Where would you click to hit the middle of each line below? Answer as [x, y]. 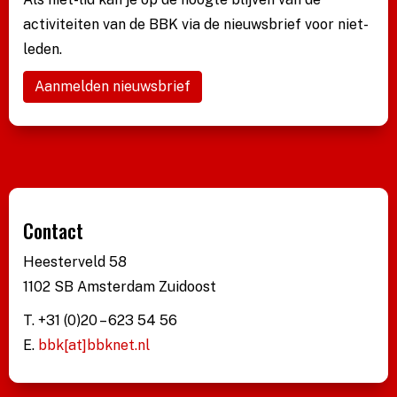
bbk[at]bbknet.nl [94, 345]
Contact [53, 230]
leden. [43, 49]
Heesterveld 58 [75, 261]
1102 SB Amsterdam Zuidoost [120, 286]
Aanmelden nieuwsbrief [113, 86]
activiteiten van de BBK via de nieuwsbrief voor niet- [196, 24]
